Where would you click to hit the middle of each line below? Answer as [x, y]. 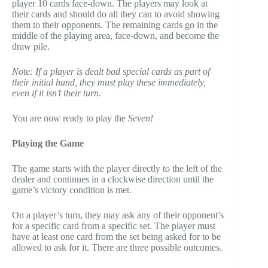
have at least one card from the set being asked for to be [116, 237]
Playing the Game [48, 144]
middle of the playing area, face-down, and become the [115, 36]
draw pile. [31, 47]
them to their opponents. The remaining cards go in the [115, 25]
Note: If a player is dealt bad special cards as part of [111, 72]
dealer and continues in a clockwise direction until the [113, 179]
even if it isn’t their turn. [57, 93]
